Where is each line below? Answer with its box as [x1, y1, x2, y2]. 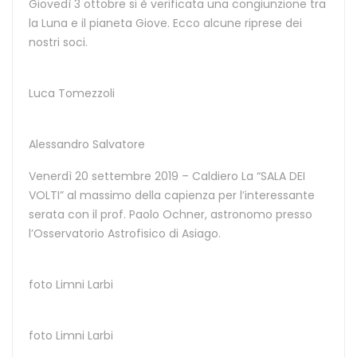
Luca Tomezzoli [29, 84, 115, 101]
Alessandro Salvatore [29, 135, 145, 152]
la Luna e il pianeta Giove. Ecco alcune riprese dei [29, 14, 302, 31]
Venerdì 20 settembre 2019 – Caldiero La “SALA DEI [29, 167, 305, 184]
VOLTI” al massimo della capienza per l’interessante [29, 186, 315, 203]
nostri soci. [29, 33, 88, 50]
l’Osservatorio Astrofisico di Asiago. [29, 225, 221, 241]
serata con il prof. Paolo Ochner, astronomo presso [29, 206, 312, 222]
